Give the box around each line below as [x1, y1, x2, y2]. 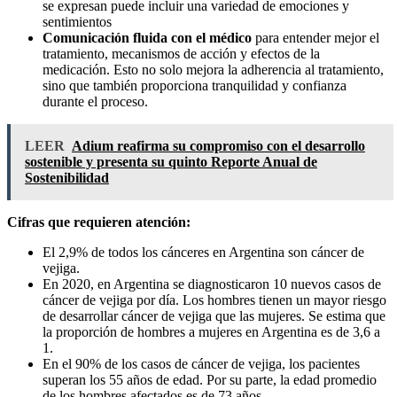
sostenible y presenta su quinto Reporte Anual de [25, 154, 317, 170]
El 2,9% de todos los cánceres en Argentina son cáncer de [43, 245, 364, 261]
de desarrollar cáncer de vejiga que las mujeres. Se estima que [43, 308, 385, 324]
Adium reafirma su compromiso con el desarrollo [72, 138, 365, 154]
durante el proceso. [43, 94, 148, 110]
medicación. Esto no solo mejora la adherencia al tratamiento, [43, 62, 384, 78]
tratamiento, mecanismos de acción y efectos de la [43, 46, 320, 62]
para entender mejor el [252, 30, 379, 46]
